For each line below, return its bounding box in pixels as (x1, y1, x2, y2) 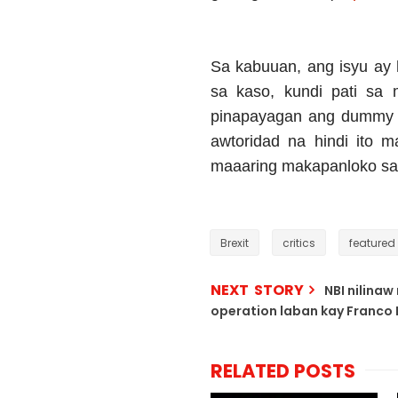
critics (283, 235, 315, 251)
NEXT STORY (211, 280, 304, 301)
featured (349, 235, 395, 251)
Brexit (220, 235, 249, 251)
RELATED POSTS (211, 358, 355, 385)
